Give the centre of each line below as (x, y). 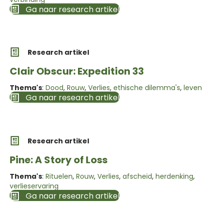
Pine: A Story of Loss (59, 160)
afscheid (137, 177)
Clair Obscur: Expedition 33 (77, 71)
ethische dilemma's (147, 88)
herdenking (174, 177)
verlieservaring (34, 186)
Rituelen (59, 177)
